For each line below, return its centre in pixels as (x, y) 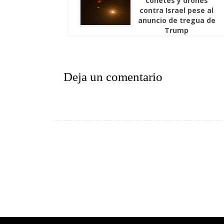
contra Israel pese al (177, 10)
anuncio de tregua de (176, 20)
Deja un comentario (113, 77)
